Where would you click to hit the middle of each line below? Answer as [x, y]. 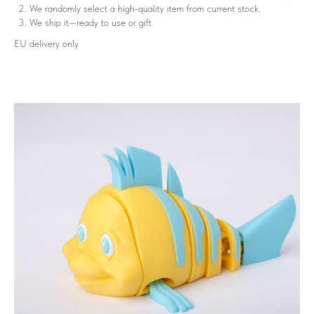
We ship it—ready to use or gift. [91, 23]
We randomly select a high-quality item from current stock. [145, 9]
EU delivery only [46, 44]
